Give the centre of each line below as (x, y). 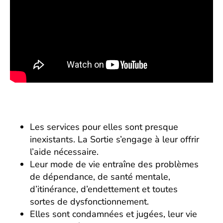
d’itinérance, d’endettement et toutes (104, 189)
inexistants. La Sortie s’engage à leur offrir (114, 139)
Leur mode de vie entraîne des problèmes (114, 164)
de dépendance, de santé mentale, (100, 176)
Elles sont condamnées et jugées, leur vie (113, 214)
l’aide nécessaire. (64, 152)
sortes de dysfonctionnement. (89, 201)
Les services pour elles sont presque (104, 127)
